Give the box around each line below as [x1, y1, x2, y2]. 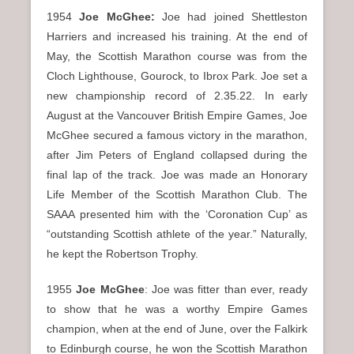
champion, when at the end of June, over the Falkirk [47, 322, 307, 336]
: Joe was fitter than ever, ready [144, 283, 307, 296]
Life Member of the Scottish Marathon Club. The [47, 188, 307, 201]
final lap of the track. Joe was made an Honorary [47, 168, 307, 182]
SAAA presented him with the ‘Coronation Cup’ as [47, 208, 307, 221]
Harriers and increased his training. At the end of [47, 30, 307, 43]
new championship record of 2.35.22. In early [47, 89, 307, 103]
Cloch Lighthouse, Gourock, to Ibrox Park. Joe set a [47, 70, 307, 83]
